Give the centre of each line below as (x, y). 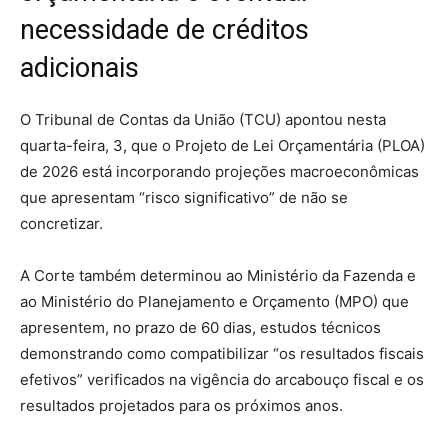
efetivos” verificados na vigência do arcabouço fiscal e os (222, 379)
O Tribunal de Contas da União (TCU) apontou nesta (203, 119)
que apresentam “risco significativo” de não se (184, 197)
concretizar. (61, 223)
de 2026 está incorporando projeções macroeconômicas (219, 171)
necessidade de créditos (164, 29)
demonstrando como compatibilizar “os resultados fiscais (222, 353)
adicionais (79, 67)
